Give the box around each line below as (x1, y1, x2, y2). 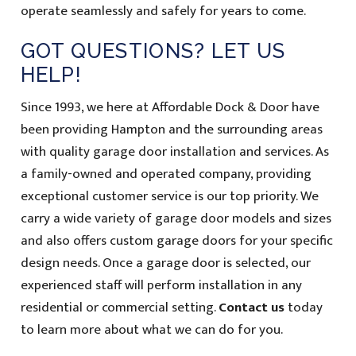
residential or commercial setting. (20, 296, 219, 319)
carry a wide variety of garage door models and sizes (20, 207, 331, 230)
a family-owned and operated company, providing (20, 163, 311, 186)
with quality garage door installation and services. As (20, 141, 329, 164)
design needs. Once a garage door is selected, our (20, 252, 311, 275)
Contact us (218, 296, 284, 319)
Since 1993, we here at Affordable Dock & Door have (20, 96, 319, 119)
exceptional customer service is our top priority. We (20, 185, 319, 208)
